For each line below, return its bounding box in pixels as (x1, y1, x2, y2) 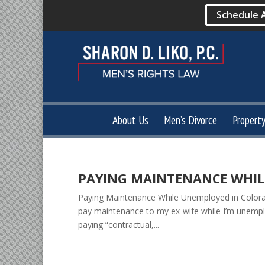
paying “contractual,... (78, 219, 159, 230)
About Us (112, 112, 148, 127)
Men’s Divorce (164, 112, 217, 127)
